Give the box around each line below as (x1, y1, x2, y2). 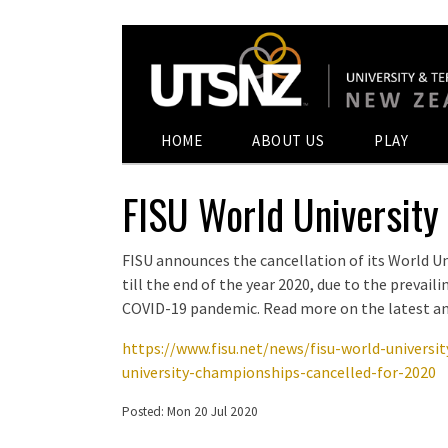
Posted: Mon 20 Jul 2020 (122, 403, 258, 421)
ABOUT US (252, 131, 325, 151)
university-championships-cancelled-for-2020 (122, 362, 436, 383)
